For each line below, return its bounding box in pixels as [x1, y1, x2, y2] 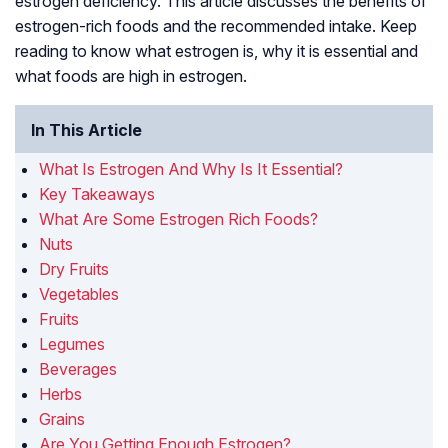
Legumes [39, 334, 105, 355]
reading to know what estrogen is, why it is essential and [15, 41, 418, 62]
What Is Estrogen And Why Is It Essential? [39, 159, 347, 180]
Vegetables [39, 284, 119, 305]
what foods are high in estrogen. [15, 66, 247, 87]
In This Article [31, 120, 142, 141]
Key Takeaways [39, 184, 155, 205]
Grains [39, 409, 85, 430]
